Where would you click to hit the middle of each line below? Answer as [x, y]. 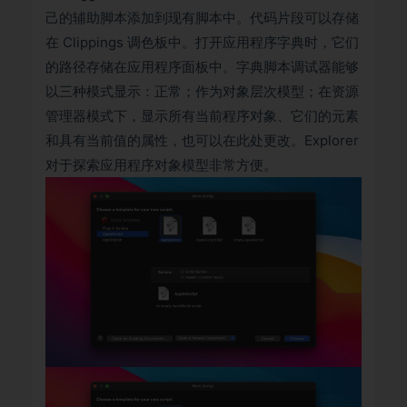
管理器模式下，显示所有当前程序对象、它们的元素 [202, 116]
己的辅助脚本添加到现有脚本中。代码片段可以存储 [202, 18]
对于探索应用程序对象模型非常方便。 [161, 165]
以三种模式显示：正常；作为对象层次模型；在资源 [202, 91]
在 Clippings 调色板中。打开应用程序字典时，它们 [202, 42]
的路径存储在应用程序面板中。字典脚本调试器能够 [202, 67]
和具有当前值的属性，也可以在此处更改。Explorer [202, 140]
